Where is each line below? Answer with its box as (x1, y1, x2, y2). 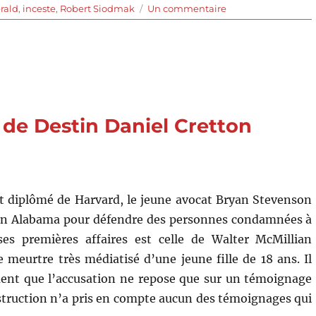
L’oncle (226, 16, 259, 28)
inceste (23, 2, 56, 14)
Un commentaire (147, 2, 227, 14)
